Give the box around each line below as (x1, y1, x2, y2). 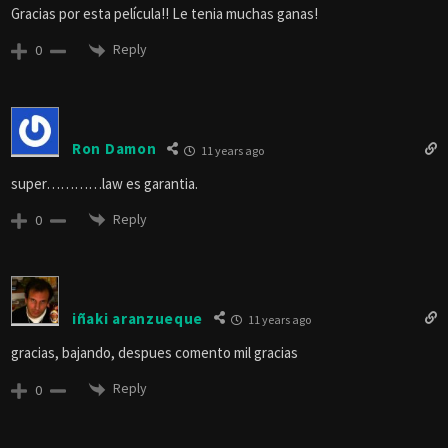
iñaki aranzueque (72, 308, 204, 328)
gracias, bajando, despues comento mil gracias (11, 343, 298, 363)
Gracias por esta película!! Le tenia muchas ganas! (11, 4, 318, 24)
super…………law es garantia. (11, 173, 198, 193)
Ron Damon (72, 139, 157, 159)
